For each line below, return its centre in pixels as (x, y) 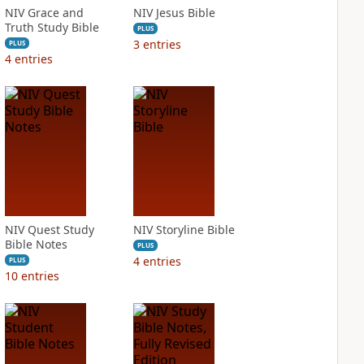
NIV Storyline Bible (184, 230)
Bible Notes (36, 244)
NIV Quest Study (49, 230)
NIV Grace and (44, 13)
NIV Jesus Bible (174, 13)
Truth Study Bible (52, 27)
